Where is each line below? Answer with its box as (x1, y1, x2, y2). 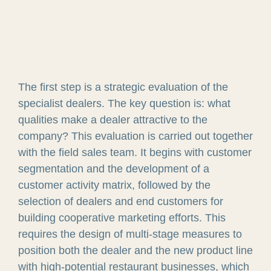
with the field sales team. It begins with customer (18, 146, 252, 158)
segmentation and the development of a (18, 162, 209, 175)
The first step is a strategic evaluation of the (18, 80, 228, 93)
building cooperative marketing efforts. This (18, 211, 226, 224)
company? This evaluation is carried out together (18, 129, 253, 142)
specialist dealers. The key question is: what (18, 97, 230, 109)
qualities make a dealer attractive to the (18, 113, 207, 126)
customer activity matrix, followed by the (18, 178, 211, 191)
